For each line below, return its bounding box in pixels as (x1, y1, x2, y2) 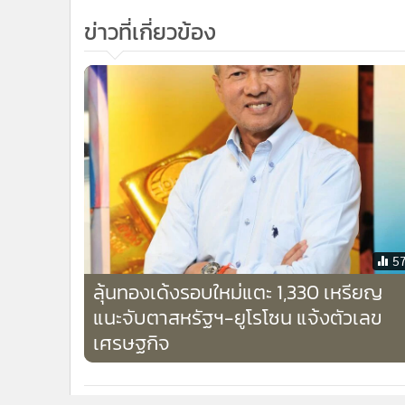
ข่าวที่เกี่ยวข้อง (84, 14, 216, 49)
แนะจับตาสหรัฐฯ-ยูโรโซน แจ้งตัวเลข (93, 301, 382, 333)
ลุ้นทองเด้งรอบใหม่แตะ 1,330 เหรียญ (93, 276, 382, 307)
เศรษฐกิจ (93, 326, 170, 358)
